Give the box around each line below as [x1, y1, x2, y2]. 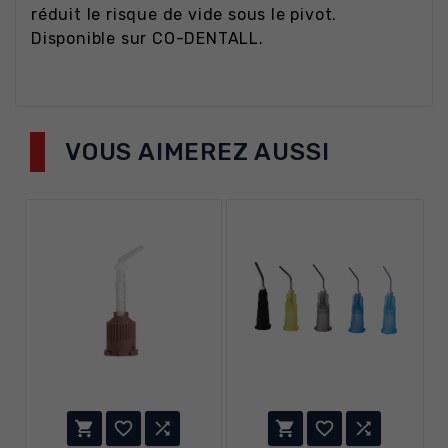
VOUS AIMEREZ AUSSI [65, 138, 330, 167]
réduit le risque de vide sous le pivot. [31, 5, 338, 25]
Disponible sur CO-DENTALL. [31, 29, 264, 49]
